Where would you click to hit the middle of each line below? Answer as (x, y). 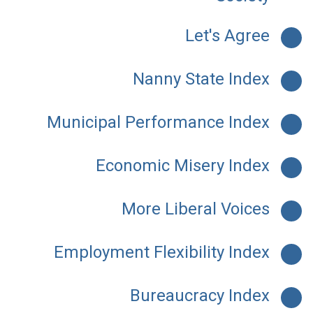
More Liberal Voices (196, 209)
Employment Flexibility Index (162, 253)
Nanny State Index (201, 79)
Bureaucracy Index (200, 296)
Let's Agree (227, 36)
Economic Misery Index (183, 166)
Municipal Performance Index (158, 123)
